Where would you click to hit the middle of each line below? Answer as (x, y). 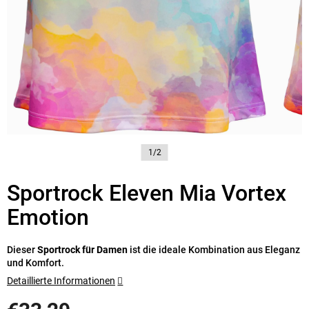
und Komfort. (36, 263)
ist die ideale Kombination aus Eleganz (214, 250)
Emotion (48, 218)
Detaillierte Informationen (61, 281)
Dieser (22, 250)
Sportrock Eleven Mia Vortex (147, 193)
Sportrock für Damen (82, 250)
